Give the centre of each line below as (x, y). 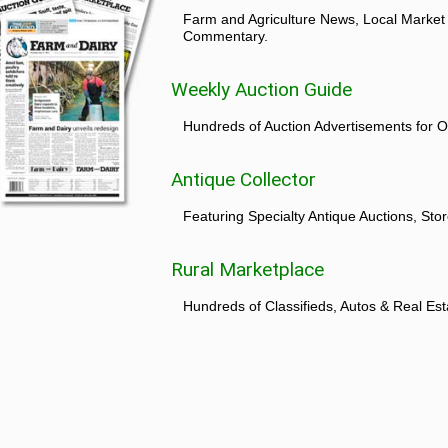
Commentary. (225, 35)
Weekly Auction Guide (261, 89)
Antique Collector (243, 179)
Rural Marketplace (247, 269)
